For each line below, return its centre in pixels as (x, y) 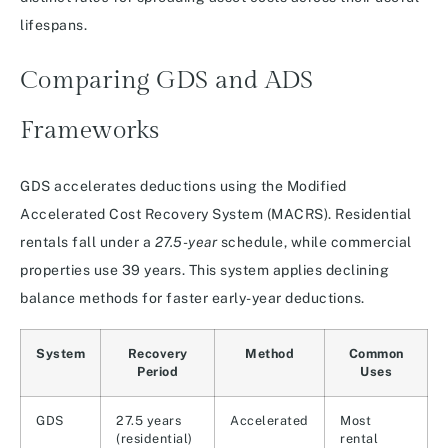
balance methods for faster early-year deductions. (192, 298)
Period (157, 372)
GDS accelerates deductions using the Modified (183, 186)
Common (376, 354)
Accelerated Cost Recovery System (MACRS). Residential (216, 214)
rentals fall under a (87, 242)
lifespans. (53, 25)
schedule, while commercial (314, 242)
